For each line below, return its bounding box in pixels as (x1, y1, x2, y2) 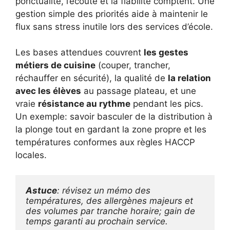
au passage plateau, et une (81, 86, 196, 97)
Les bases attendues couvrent (15, 47, 144, 58)
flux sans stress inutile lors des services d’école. (15, 21, 213, 32)
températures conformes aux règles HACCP (15, 137, 195, 148)
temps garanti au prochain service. (26, 216, 168, 226)
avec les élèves (15, 86, 81, 97)
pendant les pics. (130, 99, 203, 109)
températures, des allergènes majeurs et (26, 195, 193, 206)
